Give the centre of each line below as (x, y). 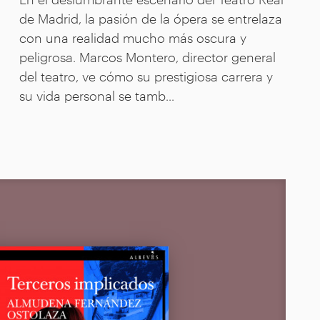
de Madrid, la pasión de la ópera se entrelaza (150, 18)
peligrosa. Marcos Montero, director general (147, 57)
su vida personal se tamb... (96, 95)
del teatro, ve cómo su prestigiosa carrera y (146, 76)
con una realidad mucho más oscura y (132, 37)
